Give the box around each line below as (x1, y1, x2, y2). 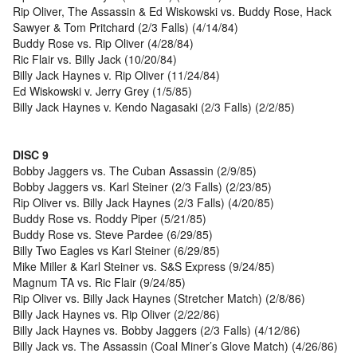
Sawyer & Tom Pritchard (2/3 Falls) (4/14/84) (13, 19, 238, 36)
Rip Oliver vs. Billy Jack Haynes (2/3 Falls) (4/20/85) (13, 194, 274, 211)
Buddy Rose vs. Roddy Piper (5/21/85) (13, 210, 206, 227)
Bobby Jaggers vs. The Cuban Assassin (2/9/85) (13, 163, 257, 179)
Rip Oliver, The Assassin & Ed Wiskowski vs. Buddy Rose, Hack (13, 3, 331, 20)
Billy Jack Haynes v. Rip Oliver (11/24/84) (13, 67, 220, 84)
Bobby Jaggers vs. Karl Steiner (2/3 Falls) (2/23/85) (13, 178, 272, 195)
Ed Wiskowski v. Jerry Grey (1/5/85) (13, 83, 192, 100)
